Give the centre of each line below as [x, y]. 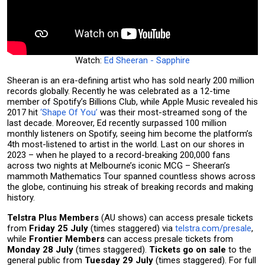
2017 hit [24, 112]
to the [239, 249]
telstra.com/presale [213, 228]
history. [22, 197]
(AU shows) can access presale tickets [176, 217]
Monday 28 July [40, 249]
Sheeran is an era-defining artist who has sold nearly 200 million [131, 80]
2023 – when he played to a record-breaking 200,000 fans [119, 155]
